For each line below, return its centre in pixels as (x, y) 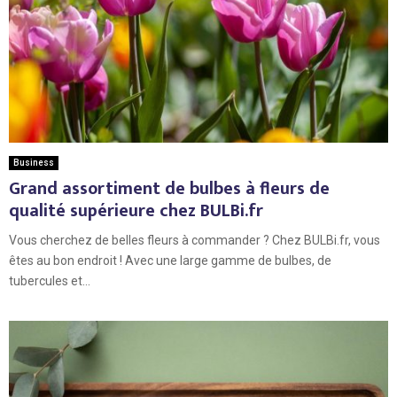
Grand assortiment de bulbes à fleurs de (169, 188)
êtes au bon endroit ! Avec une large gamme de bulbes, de (170, 260)
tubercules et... (50, 280)
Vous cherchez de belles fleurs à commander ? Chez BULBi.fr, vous (195, 240)
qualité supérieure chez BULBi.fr (136, 210)
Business (34, 162)
